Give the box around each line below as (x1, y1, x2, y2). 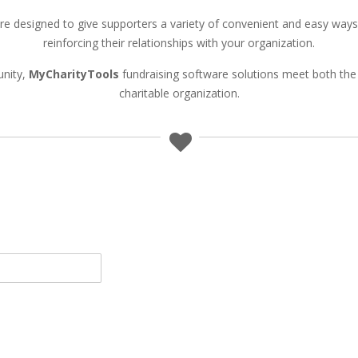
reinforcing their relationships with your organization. (43, 34, 315, 50)
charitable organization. (118, 85, 240, 101)
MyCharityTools (28, 66, 119, 82)
